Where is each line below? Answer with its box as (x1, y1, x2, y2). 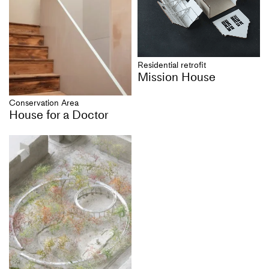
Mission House (138, 69, 216, 84)
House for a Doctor (9, 107, 109, 122)
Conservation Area (9, 97, 79, 108)
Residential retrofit (138, 59, 206, 70)
